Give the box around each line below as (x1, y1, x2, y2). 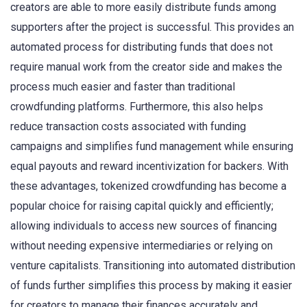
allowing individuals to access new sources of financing (10, 219, 277, 233)
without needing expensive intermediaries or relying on (10, 239, 273, 253)
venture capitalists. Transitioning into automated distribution (10, 259, 295, 273)
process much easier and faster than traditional (10, 80, 235, 94)
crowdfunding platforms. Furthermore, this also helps (10, 100, 263, 114)
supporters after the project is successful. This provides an (10, 21, 294, 34)
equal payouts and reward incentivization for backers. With (10, 160, 288, 173)
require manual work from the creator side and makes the (10, 60, 282, 74)
